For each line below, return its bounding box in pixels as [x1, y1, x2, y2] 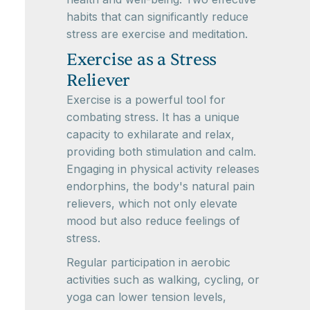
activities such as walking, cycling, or [66, 273, 259, 286]
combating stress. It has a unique [66, 110, 239, 124]
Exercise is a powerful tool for [66, 93, 226, 107]
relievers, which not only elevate [66, 197, 237, 210]
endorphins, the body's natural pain [66, 179, 255, 193]
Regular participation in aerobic [66, 255, 230, 269]
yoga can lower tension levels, [66, 290, 226, 304]
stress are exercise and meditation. [66, 27, 248, 41]
